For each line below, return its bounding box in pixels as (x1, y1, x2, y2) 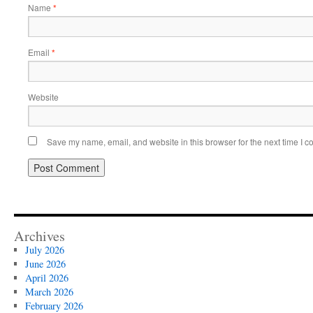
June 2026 (24, 257, 66, 270)
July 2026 (24, 243, 64, 256)
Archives (14, 226, 65, 245)
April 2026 (24, 271, 68, 284)
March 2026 (24, 285, 73, 298)
